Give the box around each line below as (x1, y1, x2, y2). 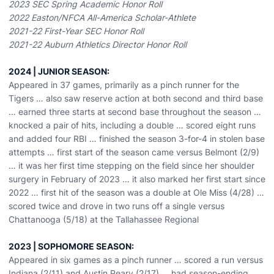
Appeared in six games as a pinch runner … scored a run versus (9, 254, 263, 265)
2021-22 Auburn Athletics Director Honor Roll (9, 39, 187, 50)
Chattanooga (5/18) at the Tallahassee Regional (9, 214, 199, 224)
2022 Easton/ (9, 12, 61, 23)
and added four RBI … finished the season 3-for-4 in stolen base (9, 133, 265, 144)
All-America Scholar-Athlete (84, 12, 196, 23)
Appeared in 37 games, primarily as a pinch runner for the (9, 80, 239, 90)
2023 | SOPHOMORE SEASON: (9, 241, 134, 251)
